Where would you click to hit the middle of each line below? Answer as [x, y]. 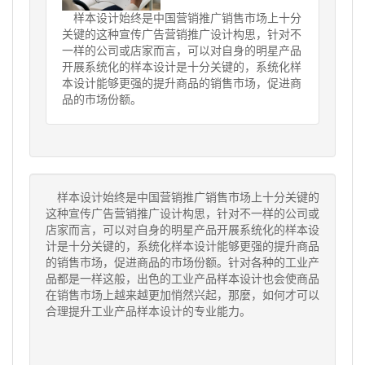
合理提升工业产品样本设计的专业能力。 [148, 312]
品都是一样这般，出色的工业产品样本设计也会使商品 [182, 279]
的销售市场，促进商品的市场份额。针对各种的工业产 [182, 263]
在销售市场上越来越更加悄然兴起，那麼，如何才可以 [182, 295]
